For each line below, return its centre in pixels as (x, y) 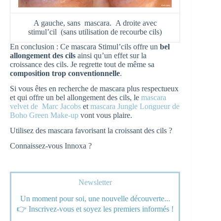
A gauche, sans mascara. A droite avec (95, 23)
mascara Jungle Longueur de (135, 107)
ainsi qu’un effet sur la (111, 56)
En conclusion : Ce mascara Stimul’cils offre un (85, 47)
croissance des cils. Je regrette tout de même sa (82, 65)
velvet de (25, 107)
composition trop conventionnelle (65, 74)
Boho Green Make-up (44, 115)
